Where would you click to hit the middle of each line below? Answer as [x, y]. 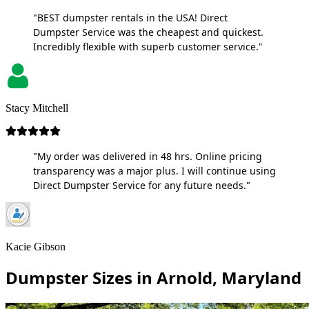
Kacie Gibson [36, 246]
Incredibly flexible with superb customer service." [148, 46]
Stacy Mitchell [37, 108]
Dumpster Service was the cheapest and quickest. [148, 32]
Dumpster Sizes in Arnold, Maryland [153, 277]
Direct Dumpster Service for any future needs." [142, 185]
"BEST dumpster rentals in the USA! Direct [130, 17]
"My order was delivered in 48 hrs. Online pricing [148, 156]
